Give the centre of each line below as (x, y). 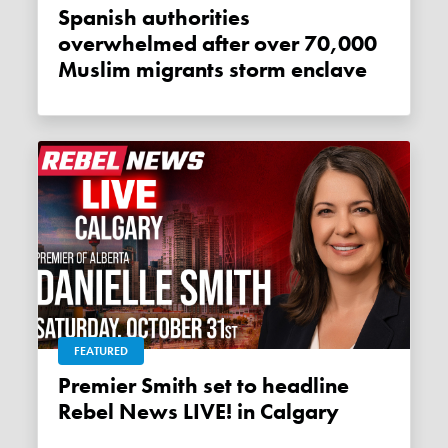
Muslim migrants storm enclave (213, 69)
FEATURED (101, 350)
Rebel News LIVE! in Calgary (199, 411)
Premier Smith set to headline (65, 385)
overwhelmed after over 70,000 (218, 43)
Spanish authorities (64, 17)
